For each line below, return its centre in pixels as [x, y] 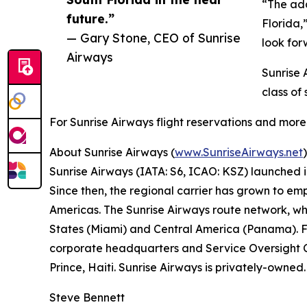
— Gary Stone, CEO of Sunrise [153, 38]
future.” [90, 19]
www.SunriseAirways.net [239, 152]
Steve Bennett [87, 298]
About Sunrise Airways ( [112, 152]
